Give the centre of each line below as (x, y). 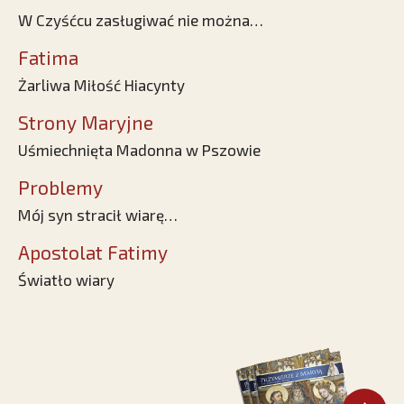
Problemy (60, 188)
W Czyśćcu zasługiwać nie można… (141, 20)
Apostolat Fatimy (93, 252)
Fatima (48, 58)
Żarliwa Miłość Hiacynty (101, 85)
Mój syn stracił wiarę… (98, 215)
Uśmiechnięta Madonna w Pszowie (139, 150)
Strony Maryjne (86, 123)
